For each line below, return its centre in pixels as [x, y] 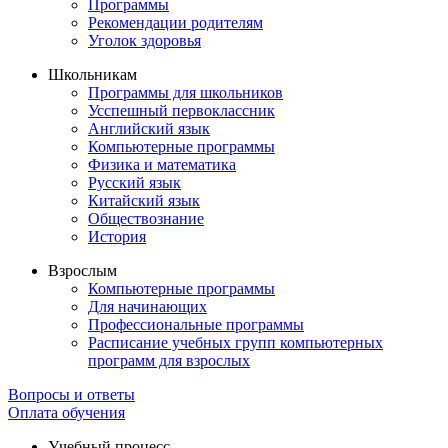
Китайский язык [144, 201]
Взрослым [82, 271]
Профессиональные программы [196, 325]
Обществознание [146, 219]
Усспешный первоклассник [181, 111]
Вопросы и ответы [71, 395]
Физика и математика [162, 165]
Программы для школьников [185, 93]
